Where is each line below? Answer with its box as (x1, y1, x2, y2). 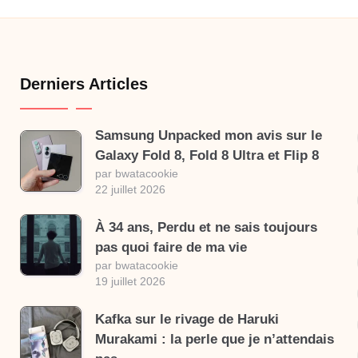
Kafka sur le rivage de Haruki (94, 312, 279, 327)
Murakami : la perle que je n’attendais (94, 332, 334, 347)
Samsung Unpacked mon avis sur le (94, 128, 322, 143)
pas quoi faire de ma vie (94, 240, 247, 255)
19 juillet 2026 (94, 275, 165, 288)
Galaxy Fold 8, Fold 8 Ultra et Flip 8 (94, 148, 319, 163)
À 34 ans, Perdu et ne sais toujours (94, 220, 317, 235)
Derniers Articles (19, 75, 148, 93)
